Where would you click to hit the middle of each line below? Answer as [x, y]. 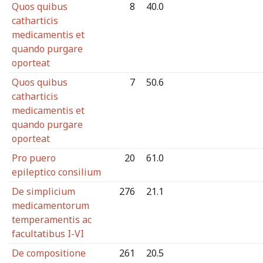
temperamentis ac [51, 220]
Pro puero [33, 158]
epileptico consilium [56, 172]
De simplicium [43, 191]
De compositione [48, 253]
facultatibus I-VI [48, 234]
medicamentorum [50, 205]
